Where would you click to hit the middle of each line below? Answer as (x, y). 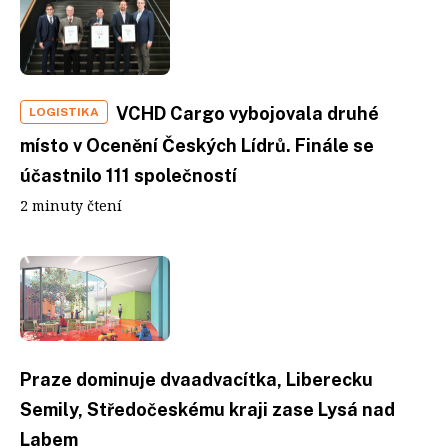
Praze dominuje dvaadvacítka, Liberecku (196, 379)
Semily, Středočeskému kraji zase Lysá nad (207, 409)
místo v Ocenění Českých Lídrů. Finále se (197, 145)
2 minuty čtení (71, 205)
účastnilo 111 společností (128, 175)
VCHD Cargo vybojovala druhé (247, 113)
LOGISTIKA (64, 112)
